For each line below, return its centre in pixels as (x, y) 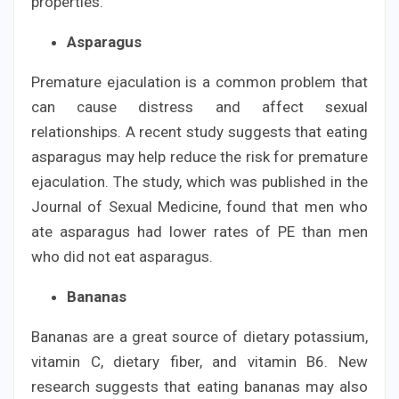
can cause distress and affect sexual (199, 106)
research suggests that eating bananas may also (199, 386)
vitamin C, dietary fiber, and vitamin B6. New (199, 361)
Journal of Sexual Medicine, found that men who (199, 206)
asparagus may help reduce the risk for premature (199, 156)
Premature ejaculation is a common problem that (199, 81)
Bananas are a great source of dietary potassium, (199, 336)
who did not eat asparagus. (122, 256)
